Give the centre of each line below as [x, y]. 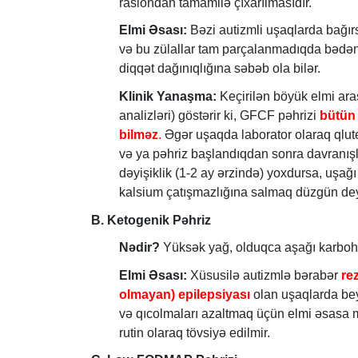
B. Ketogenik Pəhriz [151, 220]
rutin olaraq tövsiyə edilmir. [195, 332]
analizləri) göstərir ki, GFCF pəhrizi [219, 115]
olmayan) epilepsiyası [185, 294]
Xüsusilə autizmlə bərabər [264, 275]
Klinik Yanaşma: [168, 96]
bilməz [139, 134]
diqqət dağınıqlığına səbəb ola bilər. [220, 69]
